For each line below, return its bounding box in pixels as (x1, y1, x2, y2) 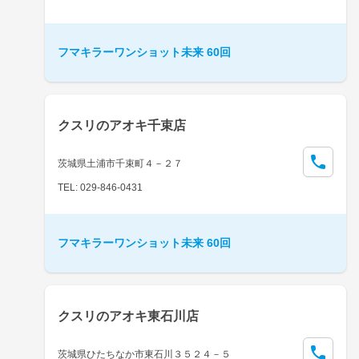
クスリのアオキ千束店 (58, 118, 186, 132)
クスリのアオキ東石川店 (58, 309, 199, 323)
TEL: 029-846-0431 (58, 181, 143, 193)
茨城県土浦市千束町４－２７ (58, 157, 183, 169)
